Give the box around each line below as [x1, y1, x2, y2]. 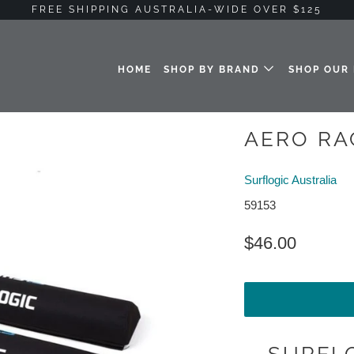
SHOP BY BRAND [164, 64, 265, 75]
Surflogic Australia [244, 173, 337, 186]
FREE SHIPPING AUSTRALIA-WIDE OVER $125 [32, 4, 322, 15]
